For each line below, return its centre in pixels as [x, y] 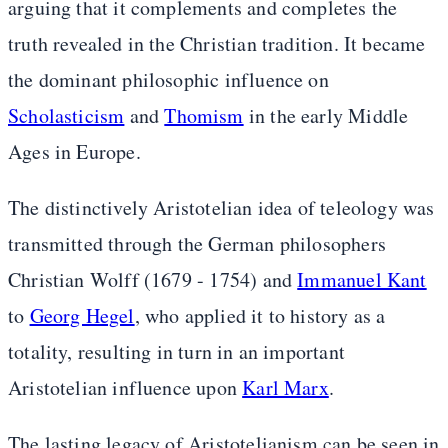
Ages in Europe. [74, 152]
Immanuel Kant [362, 280]
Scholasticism [66, 116]
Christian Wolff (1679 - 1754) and [153, 280]
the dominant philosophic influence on [168, 80]
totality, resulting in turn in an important [176, 352]
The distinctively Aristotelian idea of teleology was [221, 208]
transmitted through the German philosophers [197, 244]
